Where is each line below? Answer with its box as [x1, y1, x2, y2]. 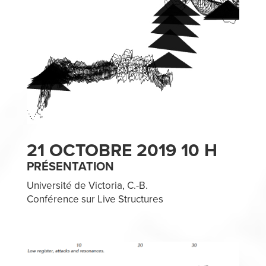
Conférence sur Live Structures [26, 192, 163, 205]
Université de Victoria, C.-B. [26, 179, 148, 192]
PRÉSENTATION [26, 159, 114, 174]
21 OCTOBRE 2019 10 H [26, 139, 217, 161]
